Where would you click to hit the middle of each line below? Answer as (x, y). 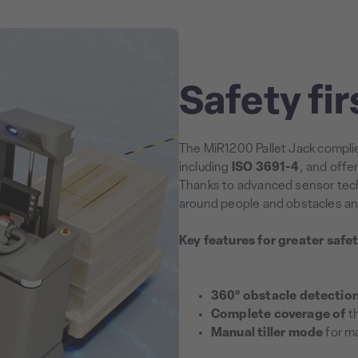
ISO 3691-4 (265, 167)
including (205, 167)
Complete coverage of (278, 315)
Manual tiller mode (267, 334)
